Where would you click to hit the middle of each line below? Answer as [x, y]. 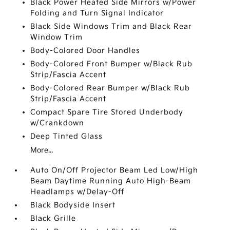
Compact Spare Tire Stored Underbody [107, 112]
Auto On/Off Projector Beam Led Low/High [114, 170]
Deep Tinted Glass [67, 137]
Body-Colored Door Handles [85, 51]
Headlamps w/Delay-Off [78, 192]
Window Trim [57, 37]
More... [42, 150]
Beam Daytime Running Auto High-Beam [111, 181]
